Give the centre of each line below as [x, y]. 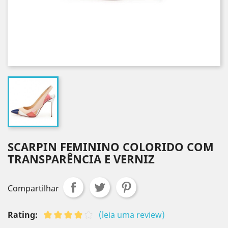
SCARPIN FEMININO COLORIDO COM [111, 147]
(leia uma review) [132, 215]
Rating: [23, 215]
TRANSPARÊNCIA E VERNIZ [81, 159]
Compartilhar [33, 188]
